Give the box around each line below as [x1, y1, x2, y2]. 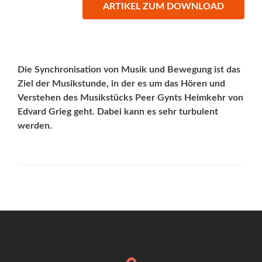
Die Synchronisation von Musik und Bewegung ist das [18, 65, 240, 75]
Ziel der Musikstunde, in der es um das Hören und [18, 79, 225, 89]
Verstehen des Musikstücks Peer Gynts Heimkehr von [18, 93, 243, 103]
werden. [18, 121, 52, 131]
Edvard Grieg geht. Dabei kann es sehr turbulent [18, 107, 218, 117]
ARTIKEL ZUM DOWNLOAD [103, 2, 224, 12]
